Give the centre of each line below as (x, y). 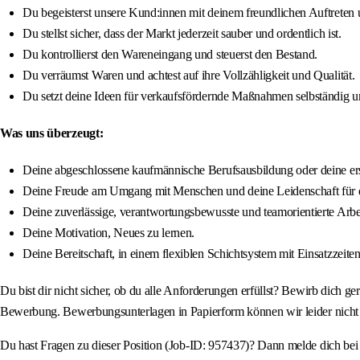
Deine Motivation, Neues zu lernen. (109, 233)
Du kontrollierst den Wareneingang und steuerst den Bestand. (170, 55)
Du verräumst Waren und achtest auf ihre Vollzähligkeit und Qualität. (189, 76)
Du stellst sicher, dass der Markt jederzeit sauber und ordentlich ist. (182, 34)
